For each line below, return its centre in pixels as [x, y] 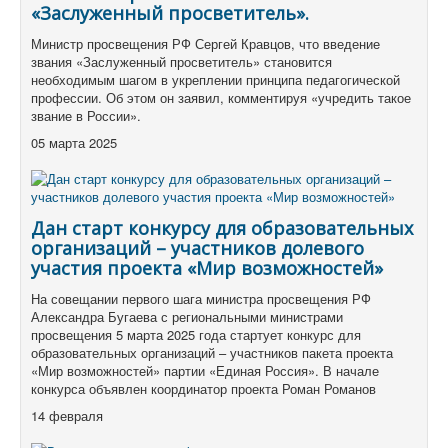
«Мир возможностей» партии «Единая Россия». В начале [205, 371]
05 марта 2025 [74, 143]
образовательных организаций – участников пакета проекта [212, 353]
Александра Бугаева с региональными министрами [187, 317]
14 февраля [69, 416]
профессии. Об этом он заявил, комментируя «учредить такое [221, 98]
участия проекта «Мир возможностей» [207, 268]
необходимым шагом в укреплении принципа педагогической [215, 80]
